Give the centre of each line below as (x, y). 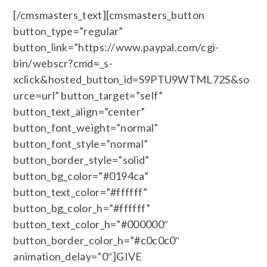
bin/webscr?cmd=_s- (63, 63)
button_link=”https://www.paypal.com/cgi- (116, 47)
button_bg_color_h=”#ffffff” (82, 208)
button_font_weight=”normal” (86, 128)
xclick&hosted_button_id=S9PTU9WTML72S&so (131, 79)
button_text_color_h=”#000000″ (91, 224)
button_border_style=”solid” (81, 160)
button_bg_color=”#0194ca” (81, 176)
